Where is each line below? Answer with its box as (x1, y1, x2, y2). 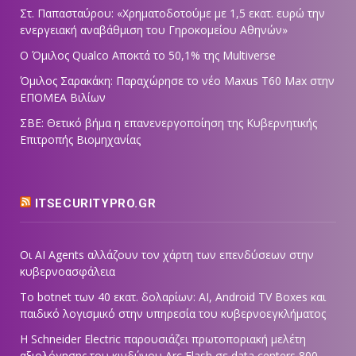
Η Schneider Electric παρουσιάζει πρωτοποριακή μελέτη (20, 331, 306, 347)
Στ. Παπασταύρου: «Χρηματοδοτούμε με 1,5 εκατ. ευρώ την (20, 6, 325, 21)
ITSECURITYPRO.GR (34, 196, 157, 211)
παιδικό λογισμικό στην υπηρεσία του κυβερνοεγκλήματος (20, 306, 326, 322)
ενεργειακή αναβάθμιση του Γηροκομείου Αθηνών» (20, 22, 288, 38)
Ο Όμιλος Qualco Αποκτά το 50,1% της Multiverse (20, 48, 276, 64)
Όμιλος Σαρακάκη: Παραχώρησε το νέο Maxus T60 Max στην (20, 73, 335, 89)
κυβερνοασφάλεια (20, 264, 115, 280)
